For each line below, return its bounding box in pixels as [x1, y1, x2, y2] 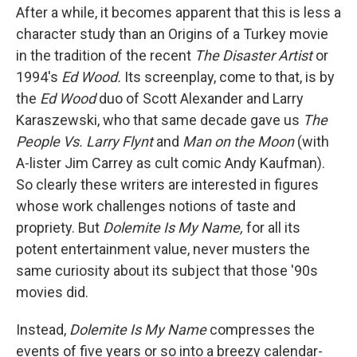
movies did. [16, 284, 88, 300]
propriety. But [16, 219, 103, 236]
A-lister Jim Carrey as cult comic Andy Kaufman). [16, 155, 325, 171]
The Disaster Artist [194, 47, 312, 64]
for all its [243, 219, 300, 236]
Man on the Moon [182, 133, 294, 150]
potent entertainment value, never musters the [16, 241, 310, 257]
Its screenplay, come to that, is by [124, 69, 335, 85]
